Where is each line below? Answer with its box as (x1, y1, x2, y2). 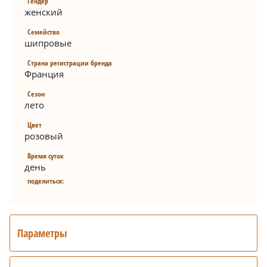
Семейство (27, 26, 60, 37)
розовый (24, 129, 63, 142)
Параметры (17, 225, 67, 240)
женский (24, 5, 63, 18)
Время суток (27, 150, 64, 161)
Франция (24, 67, 64, 80)
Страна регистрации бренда (27, 57, 112, 68)
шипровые (24, 36, 72, 49)
